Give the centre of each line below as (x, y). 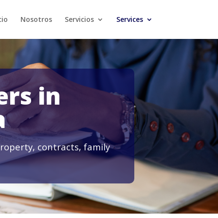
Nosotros (36, 19)
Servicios (79, 19)
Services (129, 19)
